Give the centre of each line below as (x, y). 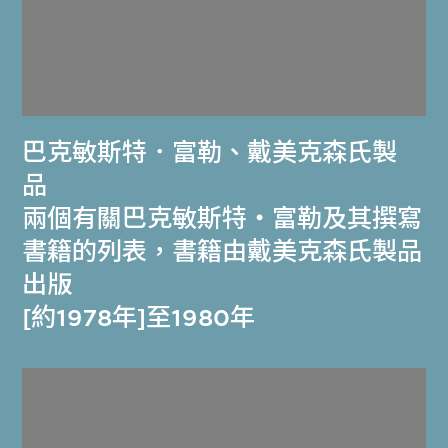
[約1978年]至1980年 (139, 318)
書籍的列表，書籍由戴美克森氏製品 (222, 252)
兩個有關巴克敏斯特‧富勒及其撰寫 (222, 219)
